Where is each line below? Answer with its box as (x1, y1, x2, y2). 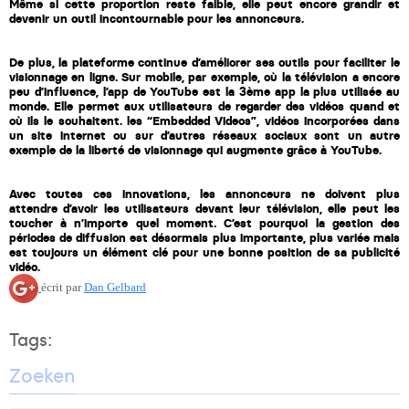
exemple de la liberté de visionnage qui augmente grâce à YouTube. (9, 142, 382, 159)
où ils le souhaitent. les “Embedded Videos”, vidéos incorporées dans (9, 113, 400, 130)
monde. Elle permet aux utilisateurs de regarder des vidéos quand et (9, 99, 400, 115)
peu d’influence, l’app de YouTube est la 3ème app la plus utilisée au (9, 84, 400, 100)
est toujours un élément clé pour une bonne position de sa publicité (9, 245, 400, 261)
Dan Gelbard (84, 280, 146, 295)
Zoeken (9, 361, 75, 389)
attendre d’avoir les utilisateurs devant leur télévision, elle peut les (9, 201, 400, 217)
